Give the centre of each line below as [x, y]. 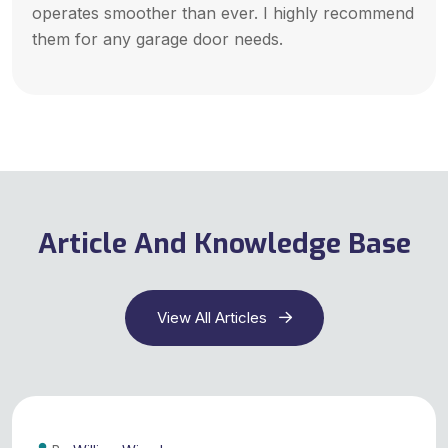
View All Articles [213, 318]
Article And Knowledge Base [224, 244]
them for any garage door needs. [157, 39]
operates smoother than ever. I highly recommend [223, 13]
